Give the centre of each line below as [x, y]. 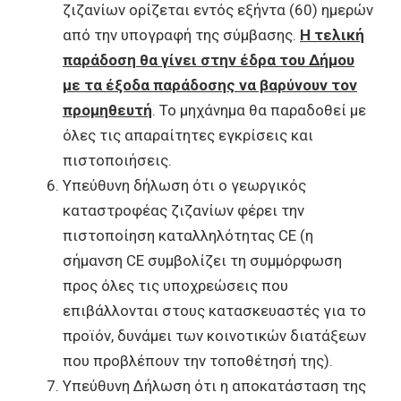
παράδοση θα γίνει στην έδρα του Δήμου [209, 60]
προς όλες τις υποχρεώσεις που [175, 286]
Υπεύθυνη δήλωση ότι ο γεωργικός [184, 185]
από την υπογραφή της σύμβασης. [181, 35]
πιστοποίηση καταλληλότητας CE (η [188, 235]
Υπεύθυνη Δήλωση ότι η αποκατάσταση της [214, 386]
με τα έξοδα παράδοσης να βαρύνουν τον [210, 85]
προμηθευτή [107, 110]
